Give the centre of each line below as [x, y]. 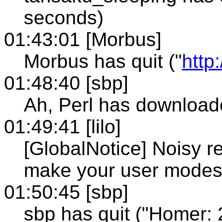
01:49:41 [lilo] [62, 126]
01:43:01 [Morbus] [83, 39]
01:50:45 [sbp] [66, 192]
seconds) [64, 17]
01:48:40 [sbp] [66, 83]
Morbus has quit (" [103, 61]
